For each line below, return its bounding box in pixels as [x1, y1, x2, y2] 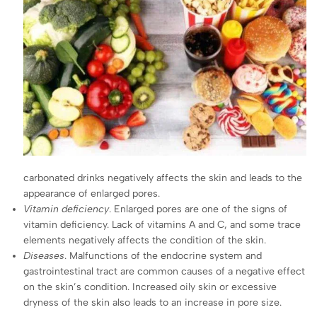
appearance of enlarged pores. [23, 187, 161, 200]
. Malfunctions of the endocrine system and [64, 249, 263, 262]
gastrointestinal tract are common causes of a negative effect [23, 265, 306, 277]
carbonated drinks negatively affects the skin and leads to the [23, 171, 303, 184]
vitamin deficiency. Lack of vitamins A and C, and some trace [23, 218, 301, 231]
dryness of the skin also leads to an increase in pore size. [23, 296, 282, 309]
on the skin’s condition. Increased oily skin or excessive [23, 280, 277, 293]
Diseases [23, 249, 65, 262]
